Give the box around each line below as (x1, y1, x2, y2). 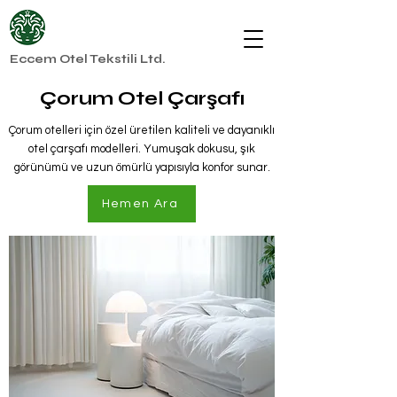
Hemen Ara (101, 198, 179, 210)
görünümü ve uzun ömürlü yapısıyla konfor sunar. (13, 161, 270, 174)
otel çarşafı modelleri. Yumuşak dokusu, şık (28, 143, 255, 155)
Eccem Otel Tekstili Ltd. (10, 52, 165, 66)
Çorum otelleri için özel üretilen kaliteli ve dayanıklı (9, 124, 275, 136)
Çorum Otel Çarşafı (39, 87, 245, 110)
